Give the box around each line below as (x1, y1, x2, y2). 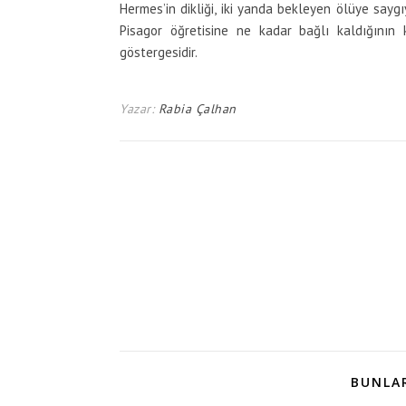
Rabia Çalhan (158, 101, 237, 117)
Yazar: (120, 101, 159, 117)
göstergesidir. (120, 43, 198, 61)
